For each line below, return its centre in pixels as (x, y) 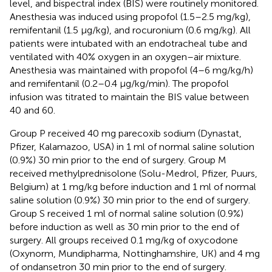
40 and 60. (32, 110)
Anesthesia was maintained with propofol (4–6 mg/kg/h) (131, 70)
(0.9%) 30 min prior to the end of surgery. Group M (118, 160)
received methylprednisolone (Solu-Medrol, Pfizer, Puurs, (134, 173)
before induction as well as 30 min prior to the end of (124, 226)
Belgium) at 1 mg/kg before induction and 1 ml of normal (133, 186)
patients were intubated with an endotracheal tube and (128, 43)
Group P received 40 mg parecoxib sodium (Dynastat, (126, 133)
